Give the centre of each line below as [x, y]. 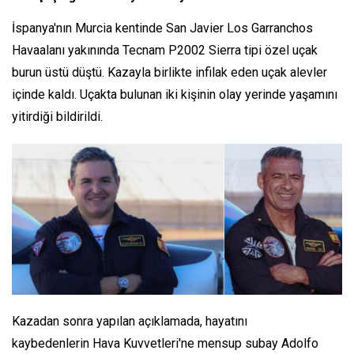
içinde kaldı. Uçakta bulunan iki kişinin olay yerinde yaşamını [175, 95]
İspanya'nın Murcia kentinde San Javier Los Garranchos [162, 28]
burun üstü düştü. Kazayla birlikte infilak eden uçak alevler [169, 73]
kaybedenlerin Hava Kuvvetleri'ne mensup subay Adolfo [165, 344]
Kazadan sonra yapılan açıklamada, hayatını [130, 322]
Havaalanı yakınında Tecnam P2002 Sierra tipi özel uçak [165, 51]
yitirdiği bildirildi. [57, 117]
